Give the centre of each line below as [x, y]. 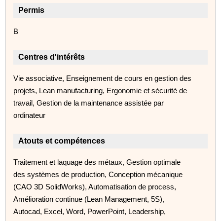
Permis [32, 10]
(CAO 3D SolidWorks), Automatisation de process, [95, 186]
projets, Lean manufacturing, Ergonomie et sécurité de [100, 90]
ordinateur [30, 115]
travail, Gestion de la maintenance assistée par [89, 103]
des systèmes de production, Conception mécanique [98, 174]
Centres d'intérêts [52, 57]
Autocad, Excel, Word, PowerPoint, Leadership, [90, 211]
